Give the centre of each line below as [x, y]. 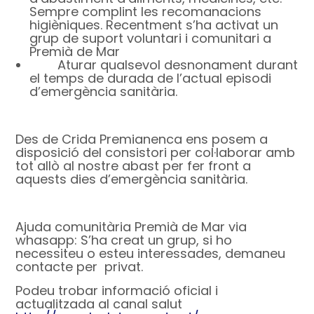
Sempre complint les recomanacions [146, 12]
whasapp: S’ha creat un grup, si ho [124, 240]
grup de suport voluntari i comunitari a [151, 39]
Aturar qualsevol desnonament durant [178, 65]
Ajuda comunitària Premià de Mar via [131, 227]
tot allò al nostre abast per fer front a [134, 166]
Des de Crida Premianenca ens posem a [142, 139]
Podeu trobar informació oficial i [117, 291]
